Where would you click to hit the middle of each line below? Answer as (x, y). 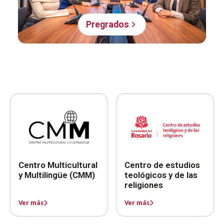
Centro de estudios (162, 165)
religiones (144, 185)
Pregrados (107, 24)
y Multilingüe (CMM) (57, 175)
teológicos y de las (161, 175)
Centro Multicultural (58, 165)
